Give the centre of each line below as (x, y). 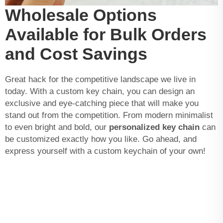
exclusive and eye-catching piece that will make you (102, 103)
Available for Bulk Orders (106, 34)
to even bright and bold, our (57, 127)
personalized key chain (154, 127)
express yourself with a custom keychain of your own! (105, 151)
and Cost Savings (76, 54)
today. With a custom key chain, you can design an (100, 91)
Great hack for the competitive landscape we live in (100, 79)
